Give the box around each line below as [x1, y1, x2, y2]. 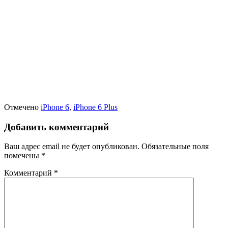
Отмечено [4, 102, 41, 111]
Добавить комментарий [4, 121, 109, 132]
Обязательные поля [141, 142, 209, 151]
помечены [4, 151, 41, 160]
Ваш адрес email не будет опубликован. [4, 142, 139, 151]
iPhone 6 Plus [73, 102, 118, 111]
